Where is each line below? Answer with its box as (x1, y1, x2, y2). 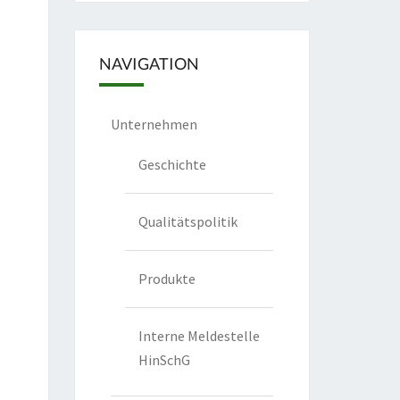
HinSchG (137, 351, 190, 370)
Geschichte (137, 155, 206, 174)
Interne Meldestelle (137, 327, 260, 346)
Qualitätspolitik (137, 212, 237, 231)
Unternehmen (110, 115, 197, 134)
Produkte (137, 270, 196, 288)
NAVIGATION (98, 54, 199, 74)
